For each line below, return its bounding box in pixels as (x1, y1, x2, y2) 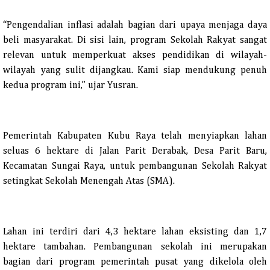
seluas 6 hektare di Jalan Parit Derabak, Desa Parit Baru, (3, 146, 267, 156)
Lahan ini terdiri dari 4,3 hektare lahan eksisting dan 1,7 (3, 227, 267, 237)
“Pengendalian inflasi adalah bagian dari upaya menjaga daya (3, 20, 267, 30)
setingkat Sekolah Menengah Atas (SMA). (3, 176, 175, 186)
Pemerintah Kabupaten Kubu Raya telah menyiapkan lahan (3, 131, 267, 141)
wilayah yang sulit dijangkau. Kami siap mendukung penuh (3, 65, 267, 75)
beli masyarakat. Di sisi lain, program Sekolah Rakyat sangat (3, 35, 267, 45)
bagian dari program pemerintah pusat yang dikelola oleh (3, 257, 267, 267)
